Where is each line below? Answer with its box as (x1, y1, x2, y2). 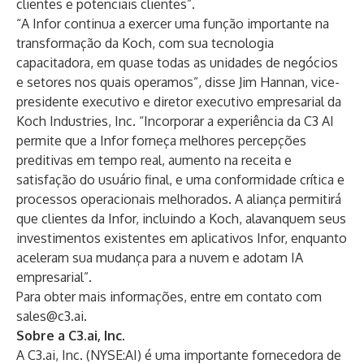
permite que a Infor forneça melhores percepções (16, 132, 306, 149)
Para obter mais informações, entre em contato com (16, 288, 322, 305)
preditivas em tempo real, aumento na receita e (16, 152, 292, 168)
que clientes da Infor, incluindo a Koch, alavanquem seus (16, 210, 346, 227)
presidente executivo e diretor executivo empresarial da (16, 93, 341, 110)
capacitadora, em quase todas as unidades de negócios (16, 54, 338, 71)
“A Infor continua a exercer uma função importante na (16, 15, 329, 32)
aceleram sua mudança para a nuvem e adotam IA (16, 249, 303, 266)
